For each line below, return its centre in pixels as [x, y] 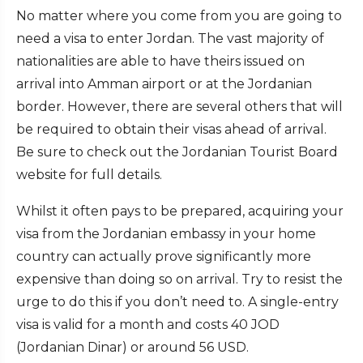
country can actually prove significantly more [164, 256]
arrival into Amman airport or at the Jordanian [164, 83]
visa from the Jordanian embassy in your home [166, 233]
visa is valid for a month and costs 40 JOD [148, 324]
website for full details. [89, 174]
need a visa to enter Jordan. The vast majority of [170, 38]
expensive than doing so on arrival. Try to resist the [179, 279]
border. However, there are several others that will [179, 106]
